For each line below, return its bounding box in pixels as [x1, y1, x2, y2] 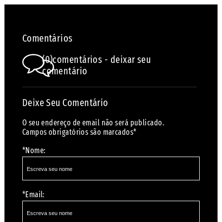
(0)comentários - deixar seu [42, 54, 151, 66]
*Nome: [22, 146, 46, 156]
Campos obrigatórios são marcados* [22, 127, 137, 137]
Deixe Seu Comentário [22, 97, 109, 109]
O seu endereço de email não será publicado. [22, 118, 165, 128]
